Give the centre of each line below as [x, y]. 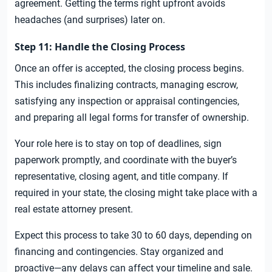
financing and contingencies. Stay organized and [119, 252]
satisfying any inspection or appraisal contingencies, [127, 101]
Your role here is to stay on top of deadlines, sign [118, 144]
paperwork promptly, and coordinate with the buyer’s [126, 160]
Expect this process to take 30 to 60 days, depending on [133, 236]
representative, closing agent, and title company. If [121, 177]
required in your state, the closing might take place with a [136, 193]
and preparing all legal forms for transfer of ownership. [132, 118]
